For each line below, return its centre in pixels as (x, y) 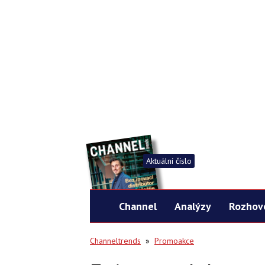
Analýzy (193, 206)
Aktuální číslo (169, 161)
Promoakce (174, 241)
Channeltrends (115, 241)
